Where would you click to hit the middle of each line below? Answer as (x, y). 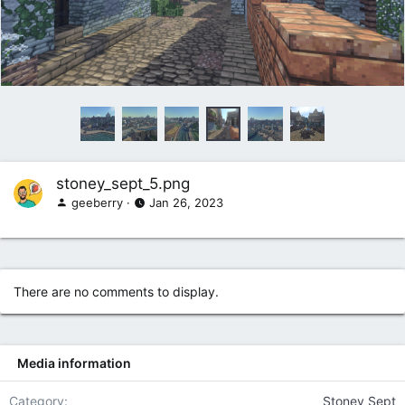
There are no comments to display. (116, 291)
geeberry (97, 202)
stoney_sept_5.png (123, 183)
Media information (74, 363)
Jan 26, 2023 (186, 202)
